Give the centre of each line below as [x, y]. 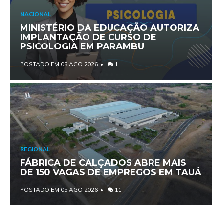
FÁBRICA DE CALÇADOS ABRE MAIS [103, 163]
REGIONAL [35, 149]
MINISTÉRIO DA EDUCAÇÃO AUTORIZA [109, 28]
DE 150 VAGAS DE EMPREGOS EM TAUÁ [110, 172]
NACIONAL [35, 14]
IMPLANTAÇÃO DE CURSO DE [88, 37]
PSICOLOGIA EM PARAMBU [82, 47]
